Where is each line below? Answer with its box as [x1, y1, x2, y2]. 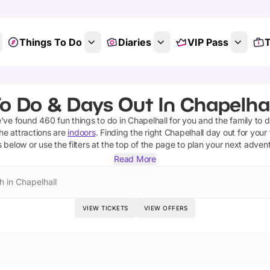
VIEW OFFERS [143, 204, 188, 212]
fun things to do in [55, 115, 128, 125]
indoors [67, 127, 96, 137]
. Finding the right [95, 127, 165, 137]
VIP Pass [187, 36, 228, 48]
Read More [114, 154, 156, 164]
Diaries [118, 36, 151, 48]
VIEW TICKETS [82, 204, 128, 212]
